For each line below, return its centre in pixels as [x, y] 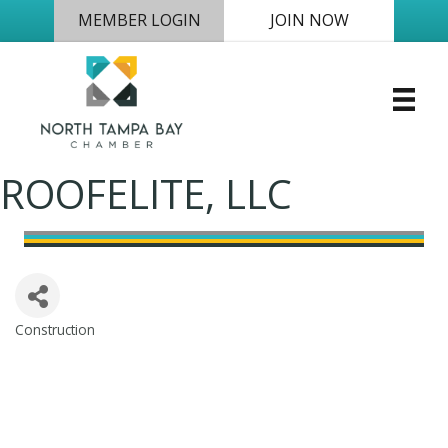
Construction [55, 330]
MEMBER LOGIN [139, 20]
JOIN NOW [309, 20]
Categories [64, 345]
